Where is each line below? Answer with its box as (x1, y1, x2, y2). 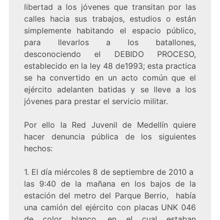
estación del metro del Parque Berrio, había (24, 191, 196, 201)
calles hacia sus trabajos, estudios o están (24, 14, 196, 24)
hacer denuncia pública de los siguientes (24, 132, 196, 142)
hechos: (24, 143, 53, 154)
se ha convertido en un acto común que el (24, 73, 196, 83)
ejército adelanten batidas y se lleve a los (24, 84, 196, 95)
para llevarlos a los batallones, (24, 37, 196, 48)
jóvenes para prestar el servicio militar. (24, 96, 168, 107)
